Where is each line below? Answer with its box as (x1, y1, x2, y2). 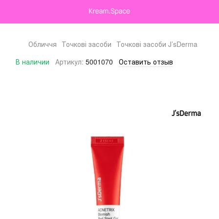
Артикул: (55, 57, 84, 66)
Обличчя (28, 39, 57, 49)
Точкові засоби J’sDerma (116, 39, 197, 49)
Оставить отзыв (119, 57, 173, 66)
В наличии (16, 57, 49, 66)
